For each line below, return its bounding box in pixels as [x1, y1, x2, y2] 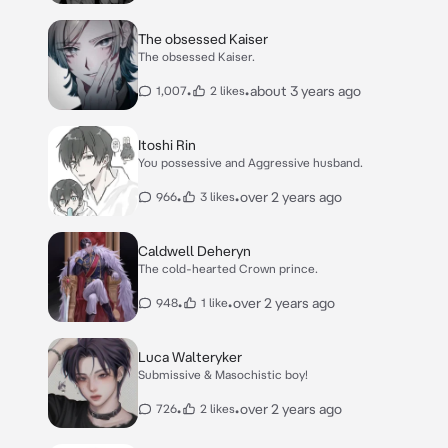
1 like [201, 296, 228, 309]
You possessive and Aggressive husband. [138, 156, 363, 169]
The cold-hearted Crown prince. [138, 262, 318, 275]
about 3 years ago [250, 83, 361, 99]
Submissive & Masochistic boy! [138, 368, 308, 381]
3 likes [200, 190, 235, 203]
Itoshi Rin [138, 137, 196, 153]
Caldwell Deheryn [138, 243, 251, 259]
